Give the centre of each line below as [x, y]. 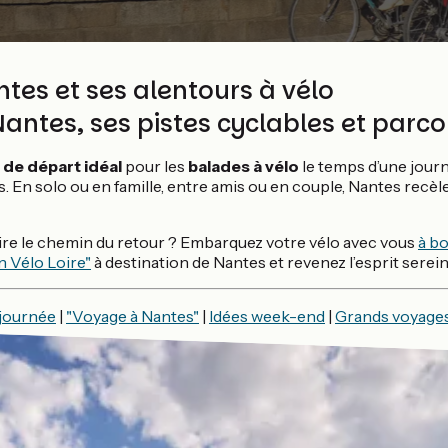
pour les [155, 166]
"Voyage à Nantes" [132, 316]
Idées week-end [267, 316]
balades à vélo [243, 166]
